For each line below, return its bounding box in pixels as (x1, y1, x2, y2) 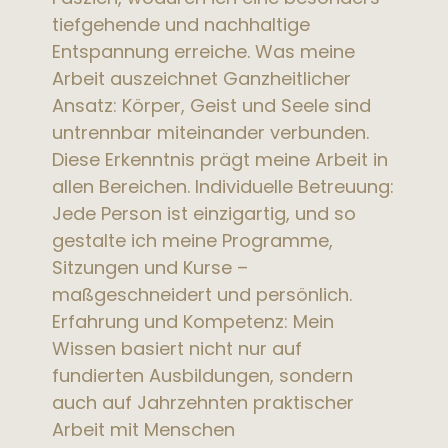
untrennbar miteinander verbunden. (52, 119, 370, 145)
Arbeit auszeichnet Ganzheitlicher (52, 65, 352, 91)
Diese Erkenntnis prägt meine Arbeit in (52, 146, 389, 172)
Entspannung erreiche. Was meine (52, 38, 356, 64)
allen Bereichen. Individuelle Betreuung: (52, 173, 395, 199)
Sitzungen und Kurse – (52, 254, 249, 280)
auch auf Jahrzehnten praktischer (52, 389, 355, 415)
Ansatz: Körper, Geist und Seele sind (52, 92, 372, 118)
